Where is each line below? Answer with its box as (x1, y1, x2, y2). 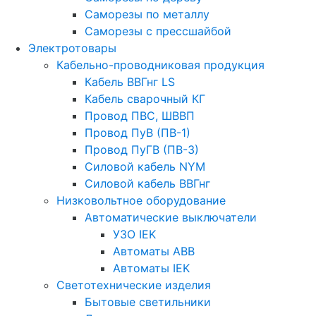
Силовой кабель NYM (85, 159, 205, 174)
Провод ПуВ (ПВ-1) (85, 126, 190, 140)
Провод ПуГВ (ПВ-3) (85, 142, 199, 157)
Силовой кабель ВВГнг (85, 176, 210, 190)
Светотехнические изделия (56, 278, 211, 292)
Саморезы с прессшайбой (85, 24, 231, 38)
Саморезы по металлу (85, 7, 209, 21)
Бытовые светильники (85, 295, 211, 309)
